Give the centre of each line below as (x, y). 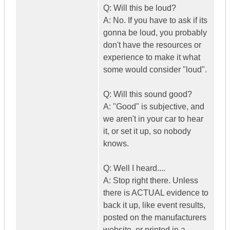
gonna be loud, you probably (155, 33)
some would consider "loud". (155, 70)
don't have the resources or (152, 45)
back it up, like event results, (154, 205)
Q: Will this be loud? (140, 8)
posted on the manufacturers (155, 218)
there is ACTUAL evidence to (156, 193)
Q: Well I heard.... (134, 168)
